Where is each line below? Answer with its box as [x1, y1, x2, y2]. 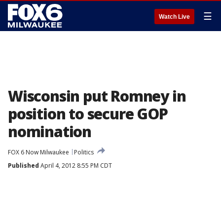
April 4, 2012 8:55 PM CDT [39, 161, 112, 170]
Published [8, 161, 39, 170]
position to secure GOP [8, 104, 168, 124]
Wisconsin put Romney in [8, 86, 186, 106]
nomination [8, 121, 92, 142]
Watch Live [159, 13, 190, 20]
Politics [74, 148, 94, 156]
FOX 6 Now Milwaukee [8, 148, 69, 156]
